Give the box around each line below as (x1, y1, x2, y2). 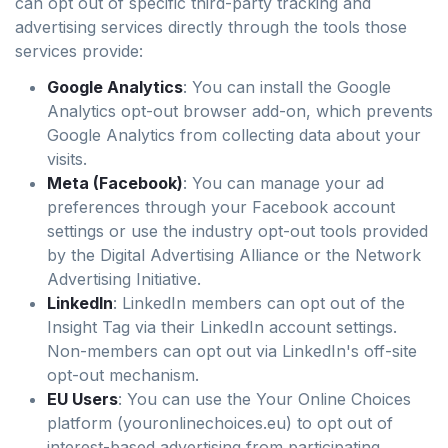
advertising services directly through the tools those (15, 17, 407, 37)
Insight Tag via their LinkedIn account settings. (47, 317, 397, 337)
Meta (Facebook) (47, 173, 183, 193)
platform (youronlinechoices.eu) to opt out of (47, 413, 393, 433)
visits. (47, 149, 87, 169)
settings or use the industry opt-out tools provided (47, 221, 428, 241)
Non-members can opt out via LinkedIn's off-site (47, 341, 417, 361)
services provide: (15, 41, 143, 61)
